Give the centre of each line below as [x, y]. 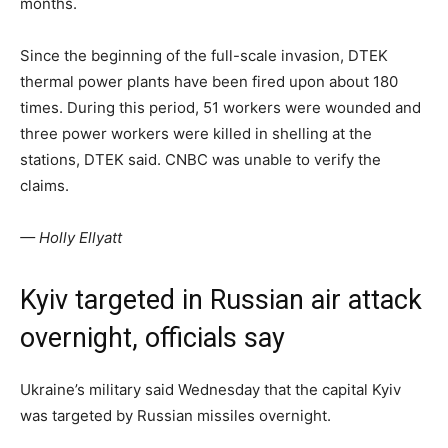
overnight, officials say [152, 338]
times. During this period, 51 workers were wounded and [220, 108]
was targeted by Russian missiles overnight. [175, 416]
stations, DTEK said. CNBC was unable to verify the [200, 160]
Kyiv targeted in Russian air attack [221, 300]
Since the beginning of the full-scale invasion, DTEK [204, 56]
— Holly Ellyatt [71, 238]
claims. [44, 186]
